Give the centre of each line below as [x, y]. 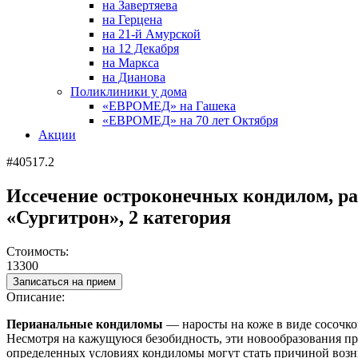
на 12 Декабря [141, 48]
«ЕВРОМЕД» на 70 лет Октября [190, 120]
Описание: [36, 296]
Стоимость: [38, 251]
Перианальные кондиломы [85, 324]
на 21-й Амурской [151, 34]
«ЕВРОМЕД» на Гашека [169, 106]
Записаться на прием [64, 281]
